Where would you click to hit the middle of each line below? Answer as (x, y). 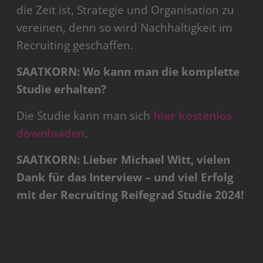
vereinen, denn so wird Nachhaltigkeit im (125, 28)
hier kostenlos (193, 116)
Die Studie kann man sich (85, 116)
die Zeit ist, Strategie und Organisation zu (126, 10)
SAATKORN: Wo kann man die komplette (128, 72)
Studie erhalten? (62, 90)
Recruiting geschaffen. (75, 45)
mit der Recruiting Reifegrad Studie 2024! (130, 195)
